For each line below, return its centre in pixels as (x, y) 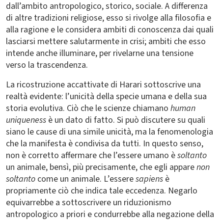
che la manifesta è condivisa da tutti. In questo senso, (105, 144)
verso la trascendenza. (47, 65)
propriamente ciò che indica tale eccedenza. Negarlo (102, 191)
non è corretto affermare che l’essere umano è (92, 155)
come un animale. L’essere (84, 179)
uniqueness (26, 120)
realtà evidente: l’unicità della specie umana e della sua (106, 96)
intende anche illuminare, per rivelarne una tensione (100, 53)
